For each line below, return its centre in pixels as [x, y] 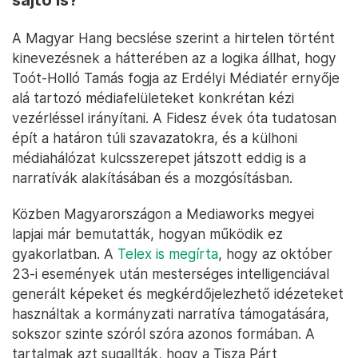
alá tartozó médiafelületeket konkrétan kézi [153, 97]
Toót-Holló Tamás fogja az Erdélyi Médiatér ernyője [176, 78]
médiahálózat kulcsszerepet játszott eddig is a [159, 157]
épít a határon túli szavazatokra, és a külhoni [155, 137]
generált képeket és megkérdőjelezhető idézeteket [178, 293]
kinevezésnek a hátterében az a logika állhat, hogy [174, 58]
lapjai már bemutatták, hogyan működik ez [147, 233]
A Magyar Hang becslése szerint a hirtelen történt [173, 38]
